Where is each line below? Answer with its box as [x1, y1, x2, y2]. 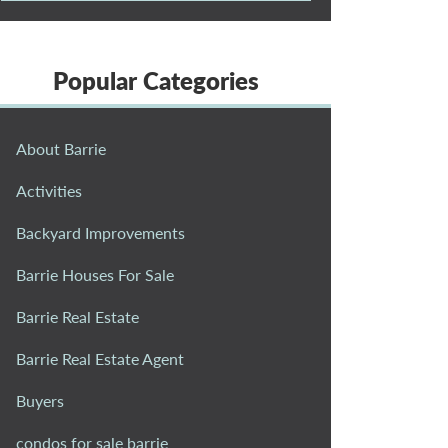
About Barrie [16, 138, 106, 158]
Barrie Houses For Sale [16, 264, 174, 284]
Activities [16, 180, 82, 200]
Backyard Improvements [16, 222, 185, 242]
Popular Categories [53, 65, 259, 95]
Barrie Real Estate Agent [16, 348, 184, 368]
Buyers [16, 390, 64, 410]
